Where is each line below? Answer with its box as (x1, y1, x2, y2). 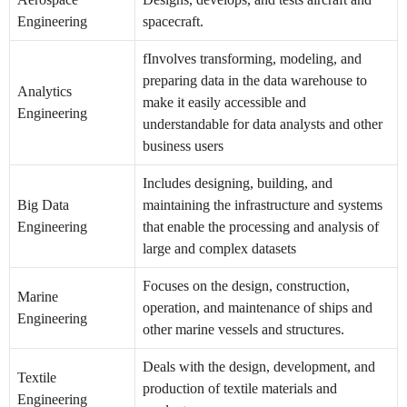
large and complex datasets (143, 241, 296, 257)
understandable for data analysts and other (143, 116, 382, 133)
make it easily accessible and (143, 94, 306, 111)
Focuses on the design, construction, (143, 278, 350, 294)
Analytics (17, 84, 72, 100)
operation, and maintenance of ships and (143, 300, 372, 316)
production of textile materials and (143, 381, 337, 397)
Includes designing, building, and (143, 175, 333, 192)
